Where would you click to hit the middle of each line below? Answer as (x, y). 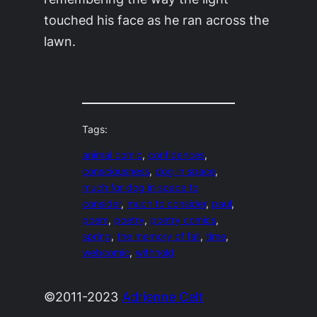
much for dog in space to (140, 188)
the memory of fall (159, 237)
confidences (177, 155)
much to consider (167, 204)
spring (97, 237)
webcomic (106, 253)
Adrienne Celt (163, 296)
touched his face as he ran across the (157, 19)
